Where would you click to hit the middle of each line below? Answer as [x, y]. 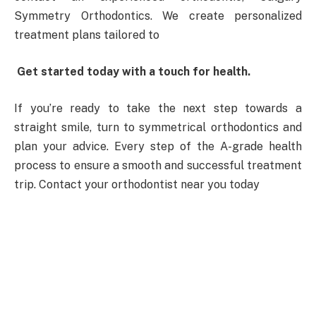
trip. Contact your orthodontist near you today [137, 184]
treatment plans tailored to [87, 35]
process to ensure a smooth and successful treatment [158, 165]
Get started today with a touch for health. [132, 72]
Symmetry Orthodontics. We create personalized [158, 16]
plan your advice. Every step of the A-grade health [158, 146]
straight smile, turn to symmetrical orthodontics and [158, 127]
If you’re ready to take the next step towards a [158, 108]
